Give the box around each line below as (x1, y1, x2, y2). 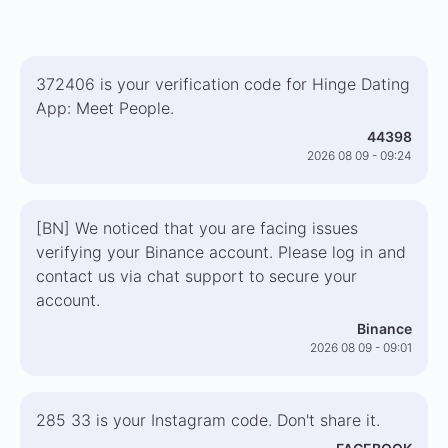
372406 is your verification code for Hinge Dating (36, 74, 410, 94)
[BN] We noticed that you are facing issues (36, 218, 358, 238)
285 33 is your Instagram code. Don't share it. (36, 410, 380, 430)
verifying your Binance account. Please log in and (36, 242, 406, 262)
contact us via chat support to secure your (36, 266, 357, 286)
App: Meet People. (36, 98, 174, 118)
